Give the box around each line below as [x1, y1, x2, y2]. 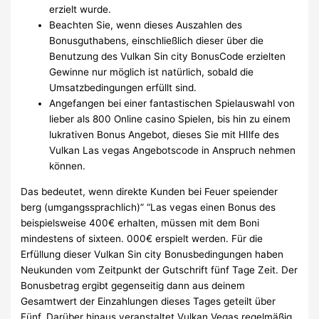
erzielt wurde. [49, 4, 112, 16]
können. [49, 160, 86, 172]
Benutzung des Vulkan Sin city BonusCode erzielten [49, 51, 286, 63]
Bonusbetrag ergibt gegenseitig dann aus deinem [21, 280, 246, 292]
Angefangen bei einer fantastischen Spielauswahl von [49, 98, 296, 110]
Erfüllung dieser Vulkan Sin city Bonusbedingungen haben [21, 249, 284, 261]
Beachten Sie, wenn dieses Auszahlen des [49, 19, 243, 31]
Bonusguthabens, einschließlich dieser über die [49, 35, 264, 47]
